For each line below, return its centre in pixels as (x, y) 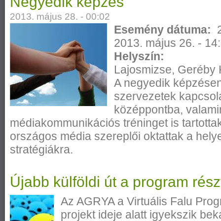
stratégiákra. (41, 149)
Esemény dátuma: (164, 29)
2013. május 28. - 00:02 (60, 16)
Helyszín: (141, 56)
